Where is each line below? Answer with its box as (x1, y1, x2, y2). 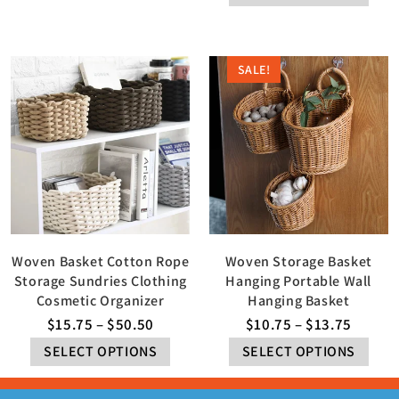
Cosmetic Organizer (36, 291, 165, 311)
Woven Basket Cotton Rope (12, 252, 190, 272)
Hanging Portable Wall (225, 272, 372, 291)
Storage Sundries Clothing (13, 272, 187, 291)
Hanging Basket (248, 291, 350, 311)
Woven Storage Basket (224, 252, 372, 272)
